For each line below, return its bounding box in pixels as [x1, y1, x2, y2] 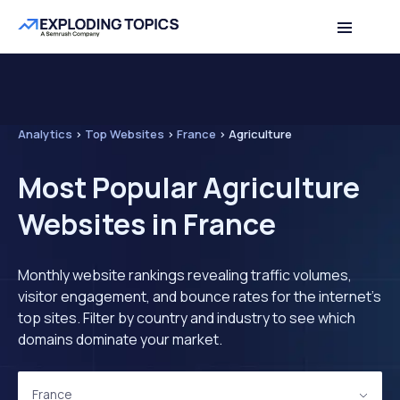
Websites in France [18, 204, 276, 244]
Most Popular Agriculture [18, 168, 360, 207]
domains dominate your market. [18, 329, 222, 349]
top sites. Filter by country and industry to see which [18, 308, 355, 328]
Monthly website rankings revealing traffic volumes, [18, 265, 352, 285]
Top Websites [85, 126, 164, 142]
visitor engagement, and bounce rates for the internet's [18, 287, 381, 306]
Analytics [18, 126, 72, 142]
